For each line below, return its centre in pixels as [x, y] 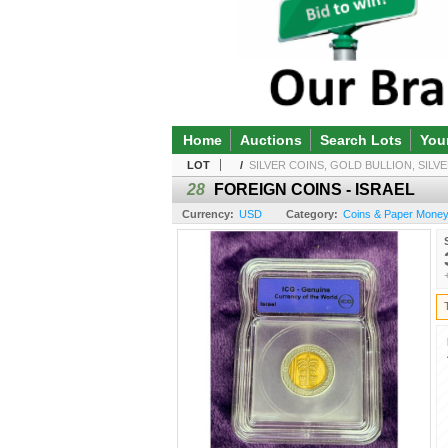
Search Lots [361, 139]
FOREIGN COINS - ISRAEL [314, 189]
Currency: [208, 213]
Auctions [271, 139]
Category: [312, 213]
